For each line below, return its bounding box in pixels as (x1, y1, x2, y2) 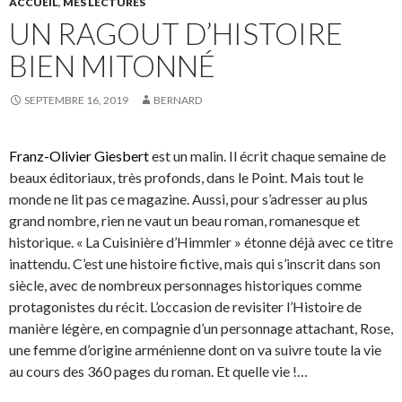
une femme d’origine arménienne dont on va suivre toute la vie (9, 341, 381, 359)
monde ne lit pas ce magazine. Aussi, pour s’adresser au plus (9, 190, 368, 208)
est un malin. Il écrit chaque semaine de (149, 147, 386, 165)
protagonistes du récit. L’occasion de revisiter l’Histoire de (9, 298, 362, 316)
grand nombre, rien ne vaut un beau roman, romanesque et (9, 212, 360, 230)
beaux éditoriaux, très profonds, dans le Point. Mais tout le (9, 169, 363, 187)
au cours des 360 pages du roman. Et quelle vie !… (9, 363, 308, 380)
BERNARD (153, 93, 202, 108)
